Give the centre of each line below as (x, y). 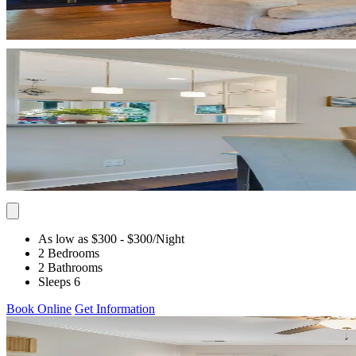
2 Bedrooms (69, 253)
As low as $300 (77, 238)
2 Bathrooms (70, 267)
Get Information (115, 308)
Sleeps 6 (59, 281)
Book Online (39, 308)
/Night (168, 238)
